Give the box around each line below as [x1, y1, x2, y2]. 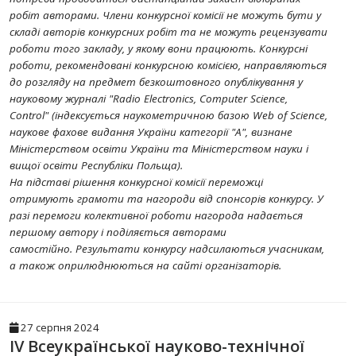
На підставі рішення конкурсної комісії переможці [10, 175, 263, 189]
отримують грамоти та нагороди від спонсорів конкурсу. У [10, 192, 323, 206]
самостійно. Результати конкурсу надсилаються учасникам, [10, 242, 324, 256]
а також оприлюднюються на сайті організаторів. [10, 258, 281, 273]
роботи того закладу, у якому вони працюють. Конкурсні [10, 41, 308, 56]
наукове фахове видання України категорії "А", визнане [10, 125, 292, 139]
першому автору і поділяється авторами [10, 225, 226, 239]
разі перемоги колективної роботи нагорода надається [10, 208, 303, 222]
